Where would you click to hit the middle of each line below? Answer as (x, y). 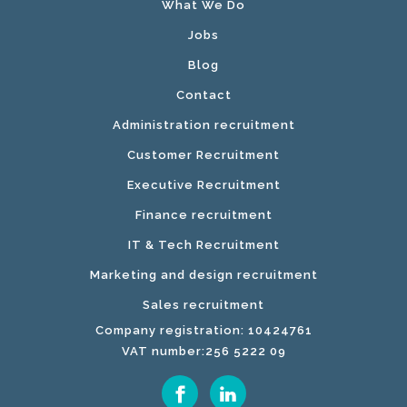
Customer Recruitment (203, 154)
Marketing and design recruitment (203, 274)
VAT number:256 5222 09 (203, 351)
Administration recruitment (203, 124)
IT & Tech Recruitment (203, 244)
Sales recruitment (203, 304)
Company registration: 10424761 (203, 330)
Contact (203, 94)
